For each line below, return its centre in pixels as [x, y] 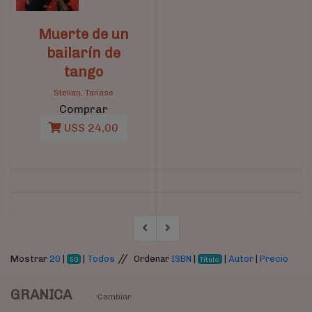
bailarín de [83, 53]
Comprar [83, 109]
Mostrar [30, 258]
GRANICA [43, 295]
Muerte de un [83, 34]
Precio [274, 258]
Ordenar [152, 258]
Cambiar [114, 297]
